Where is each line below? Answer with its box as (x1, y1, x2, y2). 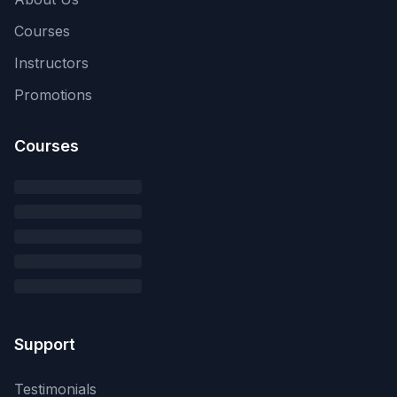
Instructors (14, 54, 89, 72)
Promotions (14, 86, 92, 104)
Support (14, 335, 75, 354)
